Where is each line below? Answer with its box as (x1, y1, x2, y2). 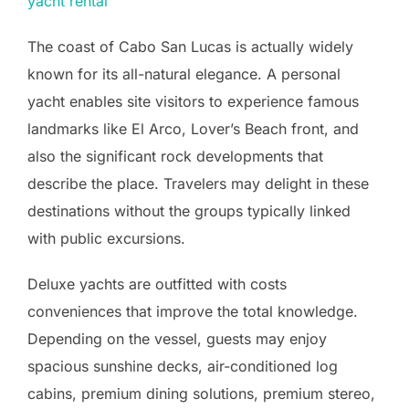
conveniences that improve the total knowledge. (27, 301, 358, 320)
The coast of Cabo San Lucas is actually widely (27, 37, 353, 56)
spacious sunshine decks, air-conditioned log (27, 356, 338, 375)
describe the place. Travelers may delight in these (27, 173, 369, 193)
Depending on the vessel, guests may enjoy (27, 329, 327, 348)
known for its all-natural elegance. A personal (27, 64, 341, 83)
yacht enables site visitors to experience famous (27, 91, 359, 110)
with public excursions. (27, 228, 185, 247)
